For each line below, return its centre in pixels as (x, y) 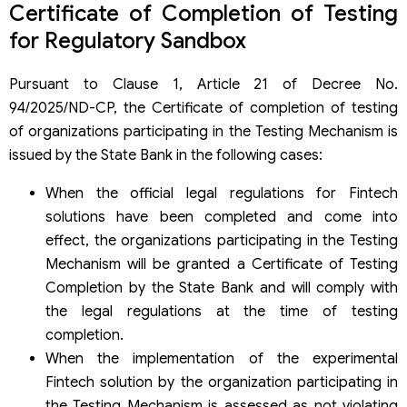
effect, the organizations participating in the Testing (222, 240)
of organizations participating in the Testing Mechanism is (203, 131)
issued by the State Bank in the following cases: (166, 155)
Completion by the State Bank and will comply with (222, 288)
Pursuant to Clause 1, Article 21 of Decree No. (203, 84)
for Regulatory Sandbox (128, 40)
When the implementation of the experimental (222, 358)
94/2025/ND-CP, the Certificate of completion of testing (203, 108)
